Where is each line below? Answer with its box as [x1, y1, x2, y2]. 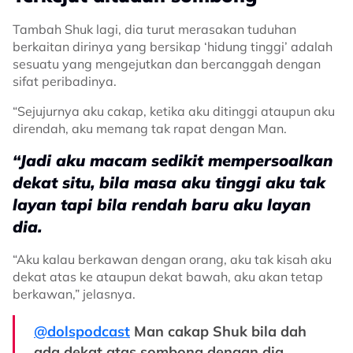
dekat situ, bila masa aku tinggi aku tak [13, 173, 325, 192]
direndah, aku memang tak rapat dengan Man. [13, 121, 287, 136]
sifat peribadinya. [13, 73, 117, 89]
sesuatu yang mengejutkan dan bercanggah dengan [13, 56, 321, 72]
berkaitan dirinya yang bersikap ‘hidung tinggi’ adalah [13, 39, 333, 54]
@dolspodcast [34, 322, 130, 340]
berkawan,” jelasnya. [13, 286, 136, 302]
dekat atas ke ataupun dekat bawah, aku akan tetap [13, 269, 323, 284]
